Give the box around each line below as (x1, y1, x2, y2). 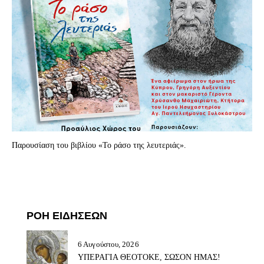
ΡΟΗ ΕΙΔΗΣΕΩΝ (27, 210, 107, 222)
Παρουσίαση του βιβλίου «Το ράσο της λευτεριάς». (12, 141, 186, 150)
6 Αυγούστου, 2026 (78, 239, 139, 249)
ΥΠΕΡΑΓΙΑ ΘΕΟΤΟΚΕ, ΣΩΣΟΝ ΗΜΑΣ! (78, 252, 220, 262)
